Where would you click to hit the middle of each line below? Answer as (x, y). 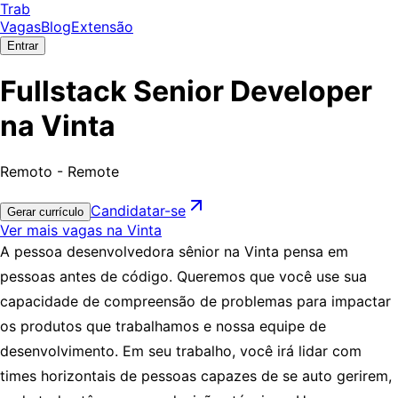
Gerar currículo (45, 211)
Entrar (23, 46)
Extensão (102, 27)
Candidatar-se (138, 210)
